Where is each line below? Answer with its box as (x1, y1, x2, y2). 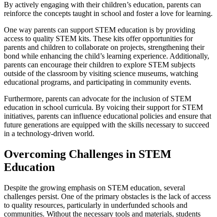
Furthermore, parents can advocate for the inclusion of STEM (4, 94, 191, 103)
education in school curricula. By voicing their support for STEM (4, 103, 203, 111)
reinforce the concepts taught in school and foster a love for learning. (4, 9, 213, 17)
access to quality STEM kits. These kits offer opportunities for (4, 34, 193, 43)
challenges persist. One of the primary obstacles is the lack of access (4, 192, 211, 201)
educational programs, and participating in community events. (4, 77, 191, 86)
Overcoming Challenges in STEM (4, 147, 171, 160)
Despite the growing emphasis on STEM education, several (4, 183, 185, 192)
